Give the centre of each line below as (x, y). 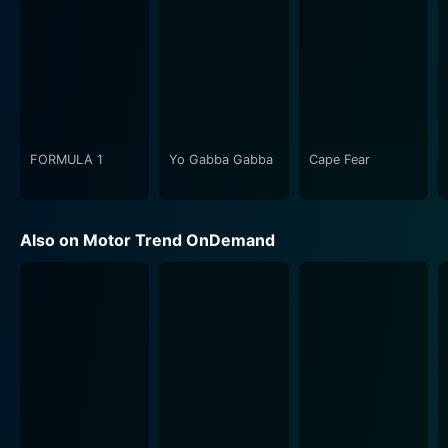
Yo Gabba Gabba (221, 159)
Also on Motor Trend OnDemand (147, 239)
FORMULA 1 (66, 159)
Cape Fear (339, 159)
